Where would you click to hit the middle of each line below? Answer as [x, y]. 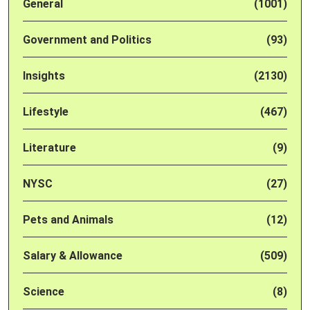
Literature [49, 148]
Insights [44, 76]
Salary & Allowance [73, 256]
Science [44, 292]
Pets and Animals [68, 220]
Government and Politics [87, 40]
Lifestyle [46, 112]
